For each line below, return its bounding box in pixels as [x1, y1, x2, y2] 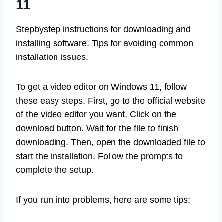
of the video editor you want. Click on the [16, 109, 176, 119]
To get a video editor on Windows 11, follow [16, 81, 187, 92]
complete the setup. [16, 165, 94, 175]
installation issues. [16, 52, 88, 62]
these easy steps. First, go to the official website [16, 95, 205, 106]
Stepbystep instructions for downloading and [16, 24, 191, 34]
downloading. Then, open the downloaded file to [16, 137, 205, 147]
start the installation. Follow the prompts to [16, 151, 183, 161]
